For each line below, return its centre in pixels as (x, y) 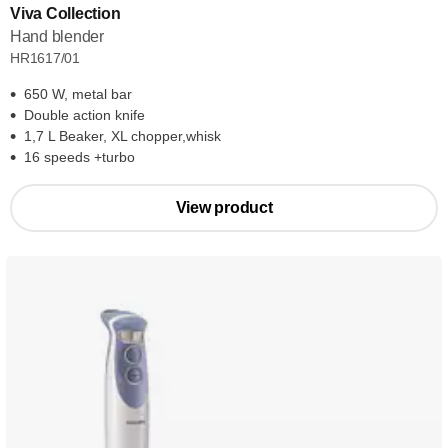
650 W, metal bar (78, 94)
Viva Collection (65, 13)
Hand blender (57, 36)
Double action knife (84, 115)
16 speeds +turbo (79, 157)
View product (224, 207)
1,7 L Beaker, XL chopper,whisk (122, 136)
